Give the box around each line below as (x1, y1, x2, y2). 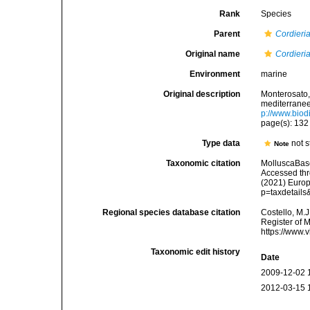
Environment (190, 69, 241, 79)
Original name (185, 49, 241, 59)
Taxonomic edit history (151, 247, 241, 257)
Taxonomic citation (166, 158, 241, 168)
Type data (202, 138, 241, 148)
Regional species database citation (102, 208, 241, 217)
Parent (214, 29, 241, 39)
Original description (163, 89, 241, 99)
